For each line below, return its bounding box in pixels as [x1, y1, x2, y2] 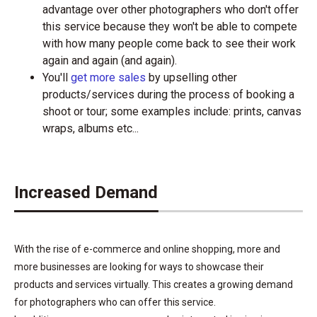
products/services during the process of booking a [42, 87, 294, 101]
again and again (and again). [42, 53, 177, 67]
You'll [42, 70, 71, 84]
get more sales [71, 70, 149, 84]
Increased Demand [14, 182, 158, 202]
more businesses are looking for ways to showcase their [14, 260, 264, 272]
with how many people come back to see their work [42, 36, 296, 50]
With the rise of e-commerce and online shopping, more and [14, 243, 280, 255]
